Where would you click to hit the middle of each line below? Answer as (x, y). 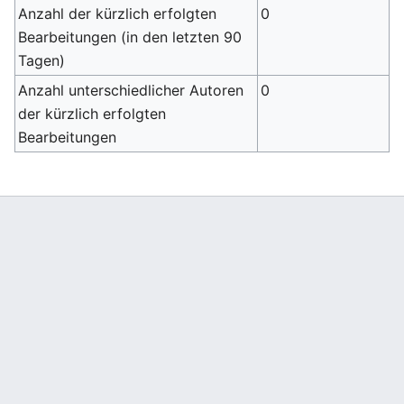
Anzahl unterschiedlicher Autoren (131, 90)
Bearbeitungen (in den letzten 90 (130, 37)
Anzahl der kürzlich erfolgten (118, 14)
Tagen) (42, 60)
